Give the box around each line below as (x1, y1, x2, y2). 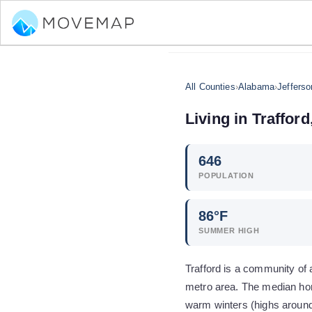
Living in (185, 110, 252, 127)
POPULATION (198, 171, 254, 180)
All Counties (185, 81, 235, 92)
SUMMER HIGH (198, 226, 260, 235)
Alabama (237, 81, 275, 92)
